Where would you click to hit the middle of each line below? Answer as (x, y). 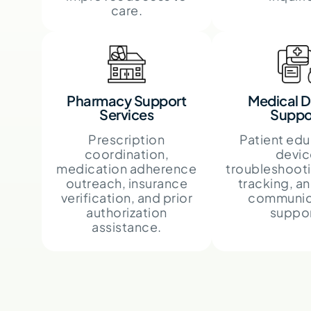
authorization (127, 212)
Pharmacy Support (127, 100)
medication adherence (127, 168)
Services (127, 114)
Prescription (127, 139)
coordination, (127, 153)
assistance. (127, 226)
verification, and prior (127, 197)
